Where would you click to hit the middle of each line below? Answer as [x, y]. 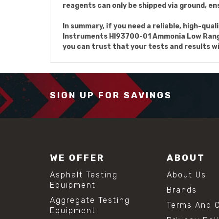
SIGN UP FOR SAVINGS [111, 95]
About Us [187, 175]
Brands [182, 190]
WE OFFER [77, 158]
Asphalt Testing [84, 175]
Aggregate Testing [90, 200]
